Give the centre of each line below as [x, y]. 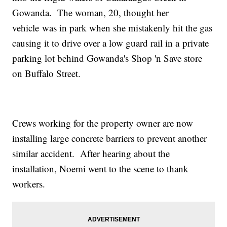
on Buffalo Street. [47, 73]
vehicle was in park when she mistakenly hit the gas [112, 28]
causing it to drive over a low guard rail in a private [111, 43]
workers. [29, 184]
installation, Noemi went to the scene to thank [101, 169]
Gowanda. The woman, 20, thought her [91, 13]
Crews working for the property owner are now [103, 123]
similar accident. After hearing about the [91, 154]
